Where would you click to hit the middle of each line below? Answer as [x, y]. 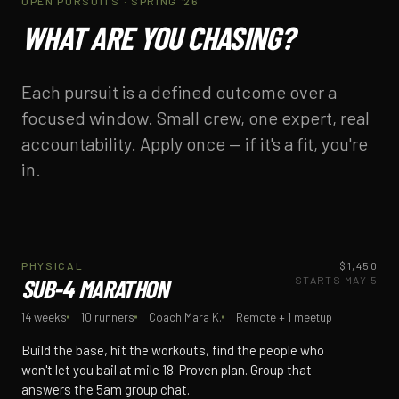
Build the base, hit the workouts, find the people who [173, 350]
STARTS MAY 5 [336, 279]
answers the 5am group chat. [106, 389]
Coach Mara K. [185, 317]
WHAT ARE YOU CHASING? [158, 37]
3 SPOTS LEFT [318, 266]
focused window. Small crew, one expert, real [195, 117]
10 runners [108, 317]
